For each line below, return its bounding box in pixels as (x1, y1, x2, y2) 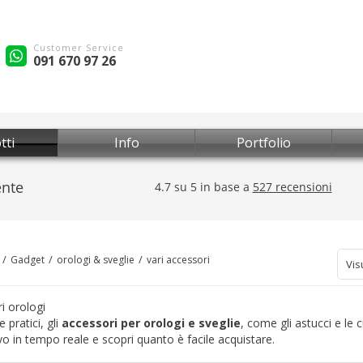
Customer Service (33, 41, 124, 53)
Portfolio (236, 134, 291, 152)
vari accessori (147, 253, 210, 267)
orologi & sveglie (57, 253, 135, 267)
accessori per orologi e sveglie (62, 315, 241, 331)
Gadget (11, 253, 45, 267)
